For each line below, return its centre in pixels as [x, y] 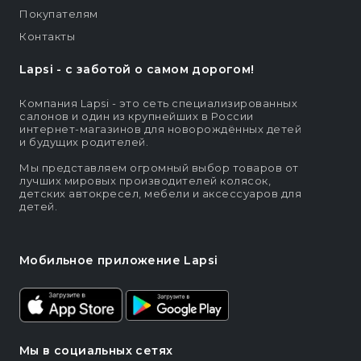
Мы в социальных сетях [96, 351]
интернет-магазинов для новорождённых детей [160, 129]
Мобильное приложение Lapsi [119, 261]
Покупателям [59, 14]
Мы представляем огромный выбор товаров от [159, 168]
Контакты [47, 37]
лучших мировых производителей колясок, [145, 181]
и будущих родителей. [84, 142]
